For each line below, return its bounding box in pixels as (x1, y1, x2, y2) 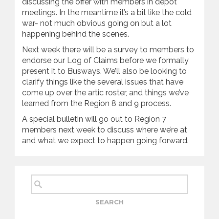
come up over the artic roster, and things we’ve (22, 88, 189, 97)
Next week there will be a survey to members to (22, 45, 194, 54)
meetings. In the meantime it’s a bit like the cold (22, 8, 192, 17)
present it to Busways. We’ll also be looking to (22, 66, 187, 76)
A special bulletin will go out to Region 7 (22, 114, 166, 124)
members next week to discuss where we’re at (22, 125, 187, 134)
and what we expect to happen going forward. (22, 136, 189, 145)
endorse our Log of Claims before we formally (22, 56, 189, 65)
